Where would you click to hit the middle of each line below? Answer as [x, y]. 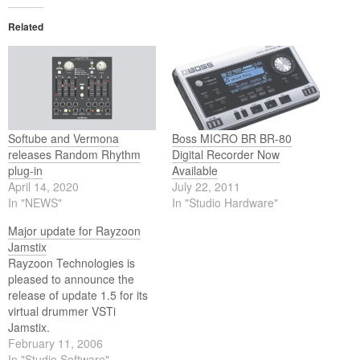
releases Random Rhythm [74, 155]
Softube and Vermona [63, 139]
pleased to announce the [71, 279]
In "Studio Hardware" [225, 203]
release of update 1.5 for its [78, 295]
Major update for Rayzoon [74, 231]
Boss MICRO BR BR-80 [232, 139]
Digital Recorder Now [226, 155]
